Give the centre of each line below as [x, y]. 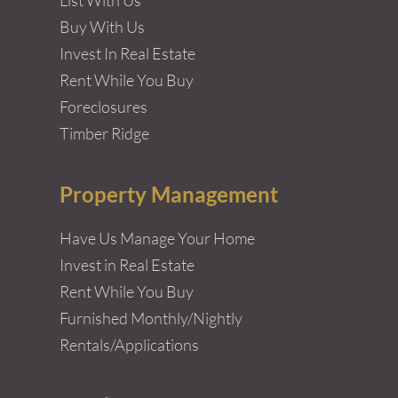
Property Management [169, 194]
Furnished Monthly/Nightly [151, 318]
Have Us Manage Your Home [157, 238]
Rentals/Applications [129, 344]
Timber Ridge [104, 133]
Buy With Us [102, 26]
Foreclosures [103, 106]
